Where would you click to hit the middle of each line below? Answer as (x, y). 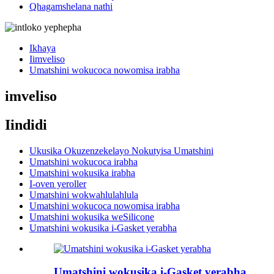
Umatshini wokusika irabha (82, 172)
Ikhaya (43, 48)
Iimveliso (47, 59)
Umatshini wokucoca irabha (83, 161)
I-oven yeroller (58, 183)
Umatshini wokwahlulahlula (84, 194)
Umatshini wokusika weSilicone (92, 217)
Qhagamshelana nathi (71, 6)
